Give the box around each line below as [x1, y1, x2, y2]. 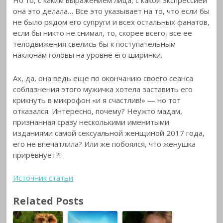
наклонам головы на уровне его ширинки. [13, 50, 163, 60]
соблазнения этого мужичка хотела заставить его [13, 84, 193, 94]
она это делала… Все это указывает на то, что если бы [13, 6, 210, 16]
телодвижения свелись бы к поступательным [13, 39, 176, 49]
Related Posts [13, 194, 84, 208]
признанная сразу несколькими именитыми [13, 116, 170, 127]
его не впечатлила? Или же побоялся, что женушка [13, 138, 196, 149]
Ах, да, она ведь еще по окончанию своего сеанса [13, 73, 194, 83]
